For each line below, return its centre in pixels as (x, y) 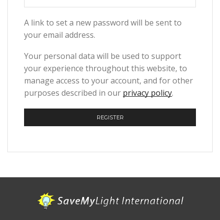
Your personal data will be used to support (103, 56)
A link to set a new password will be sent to (103, 22)
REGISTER (110, 117)
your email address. (60, 35)
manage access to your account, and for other (109, 81)
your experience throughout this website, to (106, 69)
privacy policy (148, 93)
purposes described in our (74, 93)
